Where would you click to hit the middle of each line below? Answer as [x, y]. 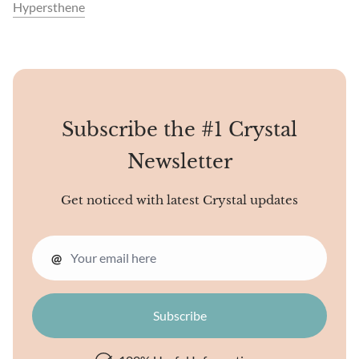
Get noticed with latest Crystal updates [179, 200]
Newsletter [179, 161]
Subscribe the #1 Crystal [179, 129]
